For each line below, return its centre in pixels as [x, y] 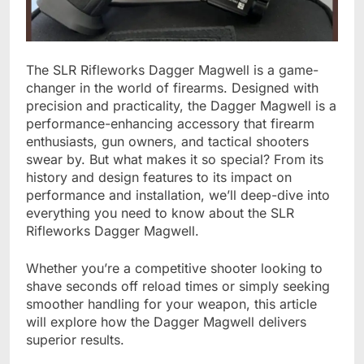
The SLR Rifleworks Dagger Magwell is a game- [172, 69]
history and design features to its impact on [159, 177]
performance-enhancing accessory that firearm [170, 123]
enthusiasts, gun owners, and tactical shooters [167, 141]
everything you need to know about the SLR [160, 212]
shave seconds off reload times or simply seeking [178, 286]
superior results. [75, 339]
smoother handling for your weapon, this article [171, 303]
